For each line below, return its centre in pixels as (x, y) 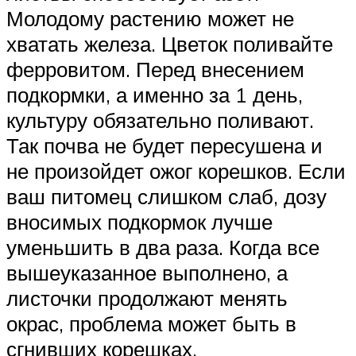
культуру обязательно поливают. (160, 120)
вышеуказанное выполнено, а (147, 273)
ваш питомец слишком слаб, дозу (166, 197)
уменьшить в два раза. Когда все (163, 248)
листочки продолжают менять (147, 298)
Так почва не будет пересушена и (164, 146)
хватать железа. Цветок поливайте (170, 44)
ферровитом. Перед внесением (155, 70)
